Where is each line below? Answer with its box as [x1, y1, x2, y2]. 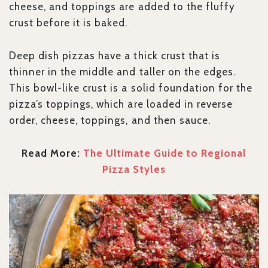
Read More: [22, 147, 84, 160]
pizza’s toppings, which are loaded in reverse [9, 98, 233, 111]
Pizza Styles [102, 163, 166, 176]
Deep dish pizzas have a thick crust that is [9, 50, 220, 62]
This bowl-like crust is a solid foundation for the [9, 82, 252, 95]
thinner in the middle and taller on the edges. [9, 66, 236, 78]
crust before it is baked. [9, 17, 128, 29]
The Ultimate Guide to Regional [83, 147, 246, 160]
